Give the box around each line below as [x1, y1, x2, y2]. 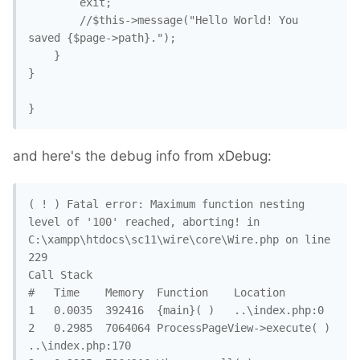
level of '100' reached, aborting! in [28, 215, 260, 229]
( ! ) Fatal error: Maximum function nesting [28, 198, 305, 211]
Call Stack [28, 268, 92, 282]
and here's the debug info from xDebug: [13, 148, 272, 165]
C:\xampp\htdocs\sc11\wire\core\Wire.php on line [28, 233, 330, 247]
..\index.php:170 [28, 339, 131, 353]
